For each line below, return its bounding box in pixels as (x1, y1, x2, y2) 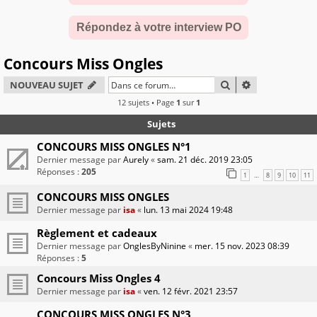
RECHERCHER (231, 78, 290, 91)
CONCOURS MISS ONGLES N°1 (37, 139, 191, 154)
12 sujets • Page (117, 97, 176, 108)
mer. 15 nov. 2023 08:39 (195, 240, 289, 253)
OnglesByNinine (123, 240, 186, 253)
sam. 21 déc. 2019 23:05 (157, 154, 253, 166)
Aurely (123, 154, 149, 166)
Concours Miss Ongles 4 (37, 271, 161, 286)
